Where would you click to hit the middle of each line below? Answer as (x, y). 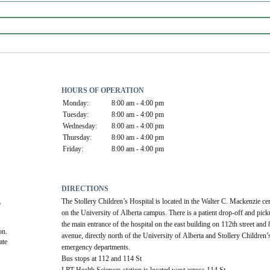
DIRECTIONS (85, 188)
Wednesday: (80, 126)
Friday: (73, 149)
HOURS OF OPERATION (103, 90)
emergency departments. (97, 247)
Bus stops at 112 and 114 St (102, 258)
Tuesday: (76, 114)
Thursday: (77, 137)
